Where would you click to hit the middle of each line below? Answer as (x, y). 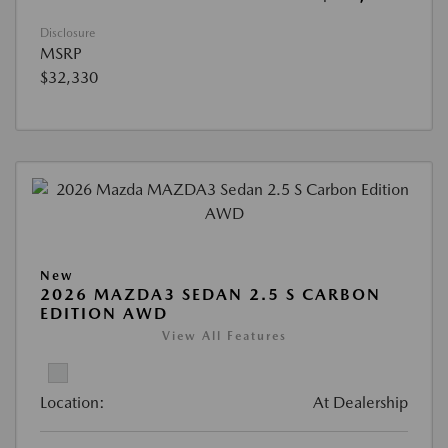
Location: (72, 403)
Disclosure (67, 33)
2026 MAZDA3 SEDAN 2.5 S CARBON (210, 295)
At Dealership (360, 403)
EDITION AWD (104, 314)
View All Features (224, 336)
